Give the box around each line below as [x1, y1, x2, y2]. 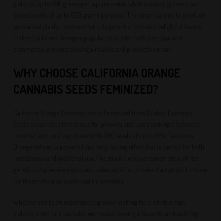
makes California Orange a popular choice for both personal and [13, 34, 183, 42]
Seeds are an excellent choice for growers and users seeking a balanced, [13, 120, 201, 128]
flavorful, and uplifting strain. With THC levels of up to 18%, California [13, 131, 194, 140]
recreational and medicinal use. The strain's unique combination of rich [13, 154, 200, 162]
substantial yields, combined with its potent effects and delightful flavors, [13, 22, 203, 31]
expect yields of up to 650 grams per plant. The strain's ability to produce [13, 11, 205, 19]
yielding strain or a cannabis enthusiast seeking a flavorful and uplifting [13, 209, 199, 218]
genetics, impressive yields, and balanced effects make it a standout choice [13, 165, 207, 174]
